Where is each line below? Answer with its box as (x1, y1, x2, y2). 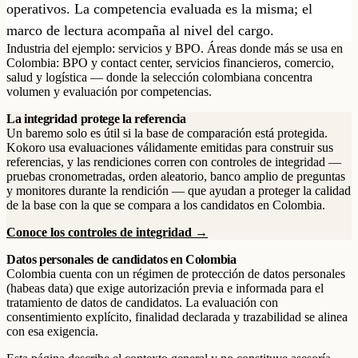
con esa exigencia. (6, 324, 98, 338)
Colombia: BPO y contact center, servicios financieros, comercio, (6, 56, 334, 70)
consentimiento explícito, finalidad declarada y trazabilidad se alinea (6, 310, 348, 324)
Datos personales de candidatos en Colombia (6, 253, 237, 266)
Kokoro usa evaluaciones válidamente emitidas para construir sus (6, 141, 333, 154)
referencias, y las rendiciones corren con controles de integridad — (6, 155, 341, 169)
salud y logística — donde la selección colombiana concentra (6, 70, 312, 84)
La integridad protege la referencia (6, 112, 186, 125)
